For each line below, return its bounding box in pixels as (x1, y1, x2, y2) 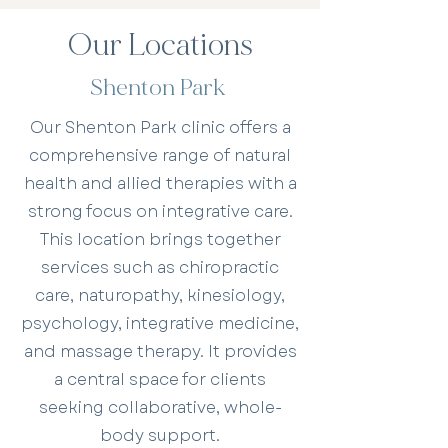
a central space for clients (54, 368, 266, 391)
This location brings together (39, 228, 281, 251)
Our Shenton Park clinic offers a (29, 116, 291, 139)
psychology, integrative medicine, (21, 312, 299, 335)
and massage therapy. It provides (23, 340, 297, 363)
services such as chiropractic (41, 256, 279, 279)
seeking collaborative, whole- (38, 396, 282, 419)
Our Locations (67, 27, 253, 64)
